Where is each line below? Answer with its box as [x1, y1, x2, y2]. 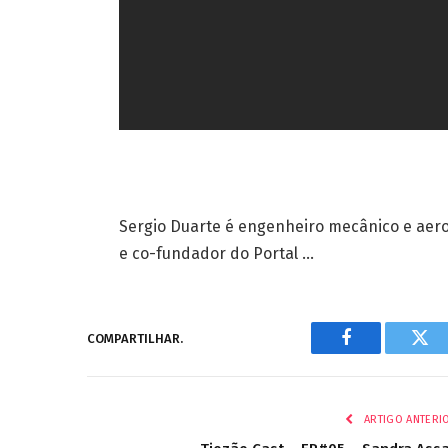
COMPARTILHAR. [87, 330, 183, 346]
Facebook [344, 343, 415, 362]
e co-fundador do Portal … [118, 244, 314, 264]
